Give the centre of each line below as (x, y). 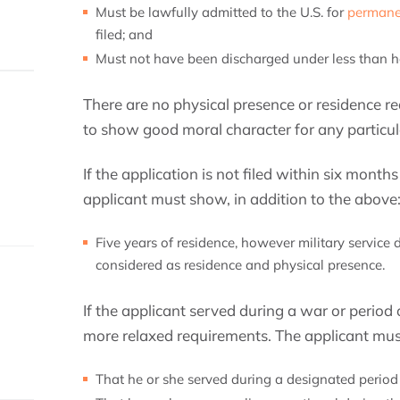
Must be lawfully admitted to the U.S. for (222, 12)
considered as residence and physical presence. (241, 265)
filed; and (125, 34)
